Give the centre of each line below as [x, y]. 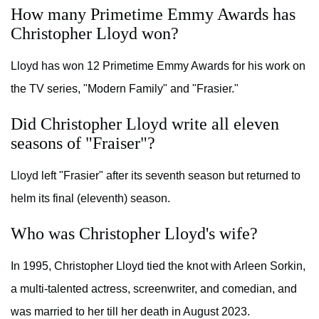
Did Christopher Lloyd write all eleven [145, 124]
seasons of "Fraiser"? [83, 143]
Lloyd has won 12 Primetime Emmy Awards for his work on [158, 66]
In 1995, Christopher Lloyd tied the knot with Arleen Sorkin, [158, 266]
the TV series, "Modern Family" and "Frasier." [125, 89]
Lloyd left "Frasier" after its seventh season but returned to [156, 176]
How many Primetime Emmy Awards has [153, 15]
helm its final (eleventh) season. [90, 199]
